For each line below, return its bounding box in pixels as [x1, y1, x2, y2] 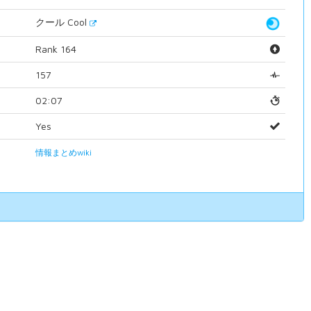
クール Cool [35, 16, 90, 28]
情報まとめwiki [35, 148, 92, 157]
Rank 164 [35, 43, 76, 55]
